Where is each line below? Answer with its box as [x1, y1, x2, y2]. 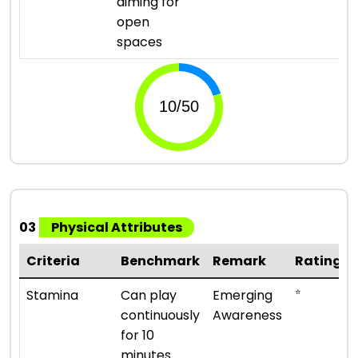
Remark [213, 251, 266, 270]
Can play [121, 285, 177, 304]
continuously [121, 305, 200, 324]
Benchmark [121, 251, 200, 270]
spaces [117, 32, 162, 51]
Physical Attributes [51, 217, 182, 237]
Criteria [26, 251, 80, 270]
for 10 [121, 325, 154, 344]
